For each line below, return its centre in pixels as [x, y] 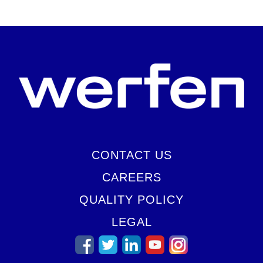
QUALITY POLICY [131, 200]
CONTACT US [131, 155]
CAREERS [131, 177]
